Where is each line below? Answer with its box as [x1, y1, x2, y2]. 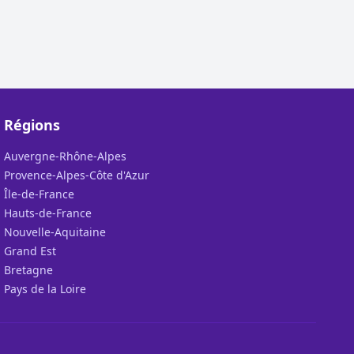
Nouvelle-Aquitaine [4, 224, 107, 239]
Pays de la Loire [4, 281, 87, 296]
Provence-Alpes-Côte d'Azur [4, 168, 150, 183]
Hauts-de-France [4, 205, 92, 220]
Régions [4, 115, 61, 134]
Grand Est [4, 243, 57, 258]
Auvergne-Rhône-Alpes [4, 149, 127, 164]
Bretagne [4, 262, 54, 277]
